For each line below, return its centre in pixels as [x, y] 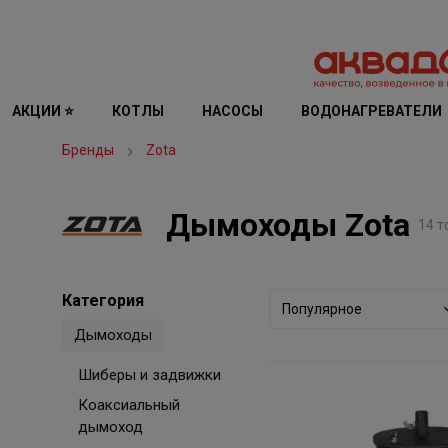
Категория [103, 300]
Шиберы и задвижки [149, 375]
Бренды [88, 150]
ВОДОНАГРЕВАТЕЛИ [371, 111]
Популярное [322, 308]
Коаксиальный [129, 405]
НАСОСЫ [232, 111]
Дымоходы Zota [288, 225]
